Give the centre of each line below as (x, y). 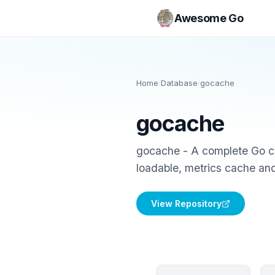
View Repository (186, 203)
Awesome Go (209, 18)
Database (179, 83)
